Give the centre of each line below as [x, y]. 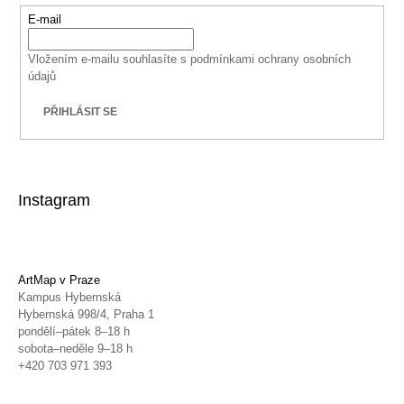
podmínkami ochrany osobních [271, 59]
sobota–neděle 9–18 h [75, 349]
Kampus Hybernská [69, 298]
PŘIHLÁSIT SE [81, 111]
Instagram [54, 201]
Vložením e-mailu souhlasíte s [110, 59]
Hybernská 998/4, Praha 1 [86, 315]
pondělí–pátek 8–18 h [74, 332]
